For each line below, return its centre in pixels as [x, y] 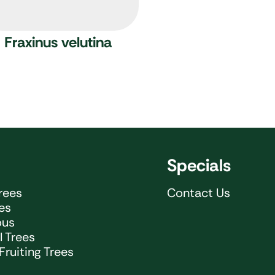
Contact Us [199, 193]
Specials [199, 166]
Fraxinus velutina [58, 42]
